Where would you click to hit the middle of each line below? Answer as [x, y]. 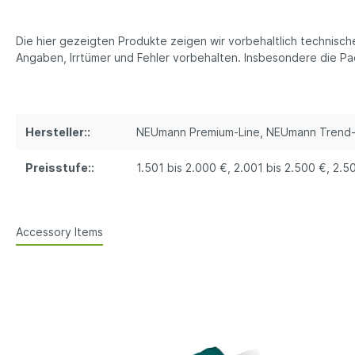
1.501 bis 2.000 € [182, 167]
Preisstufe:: [60, 167]
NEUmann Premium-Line [198, 132]
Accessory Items [59, 231]
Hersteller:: [58, 132]
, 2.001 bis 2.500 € [277, 167]
